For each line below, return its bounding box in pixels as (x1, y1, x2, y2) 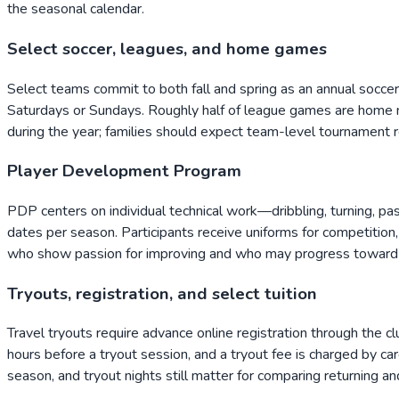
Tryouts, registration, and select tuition (7, 281, 317, 305)
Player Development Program (7, 159, 241, 183)
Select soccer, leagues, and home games (7, 37, 327, 61)
